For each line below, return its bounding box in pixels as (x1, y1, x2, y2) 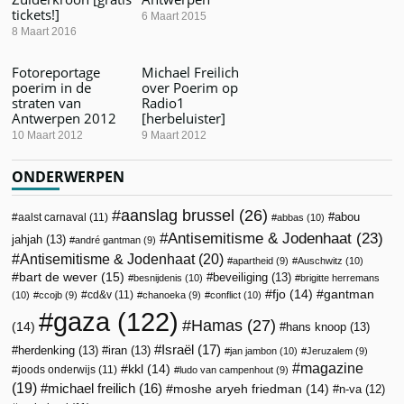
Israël (161, 341, 195, 357)
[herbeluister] (141, 108, 225, 127)
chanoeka (142, 289, 187, 300)
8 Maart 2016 (12, 24, 78, 38)
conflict (210, 289, 242, 300)
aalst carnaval (18, 210, 87, 224)
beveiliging (213, 270, 269, 284)
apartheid (233, 254, 274, 266)
